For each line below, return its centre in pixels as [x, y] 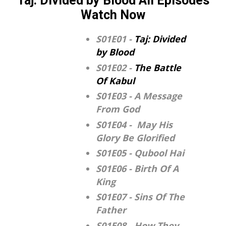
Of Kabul [115, 80]
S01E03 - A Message [139, 96]
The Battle [158, 67]
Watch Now [113, 15]
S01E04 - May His [134, 124]
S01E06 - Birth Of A [137, 168]
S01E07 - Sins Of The [140, 197]
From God [118, 109]
